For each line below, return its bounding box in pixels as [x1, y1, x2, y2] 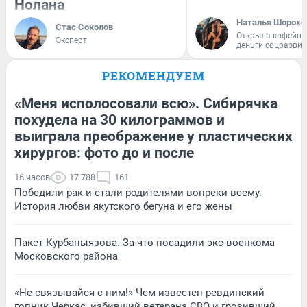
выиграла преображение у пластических [14, 128, 293, 145]
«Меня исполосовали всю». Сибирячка [14, 95, 278, 112]
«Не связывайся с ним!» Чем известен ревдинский [14, 286, 265, 299]
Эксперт [56, 36, 87, 46]
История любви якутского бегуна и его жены [14, 200, 232, 213]
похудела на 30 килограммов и [14, 112, 225, 129]
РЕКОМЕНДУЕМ [102, 68, 205, 84]
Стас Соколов [56, 22, 113, 33]
